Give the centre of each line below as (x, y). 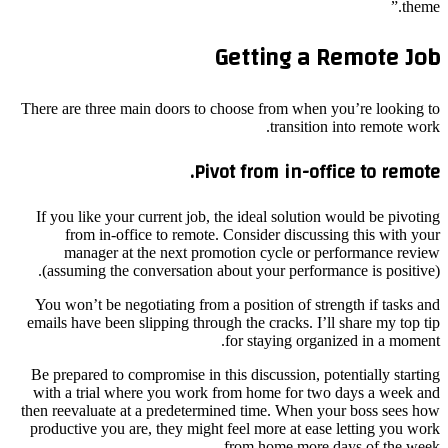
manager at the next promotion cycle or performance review (252, 252)
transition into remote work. (355, 127)
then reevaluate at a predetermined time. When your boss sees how (230, 410)
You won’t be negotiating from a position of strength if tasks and (237, 304)
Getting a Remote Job (327, 58)
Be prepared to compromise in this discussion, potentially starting (235, 374)
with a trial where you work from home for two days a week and (236, 392)
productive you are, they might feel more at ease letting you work (235, 428)
